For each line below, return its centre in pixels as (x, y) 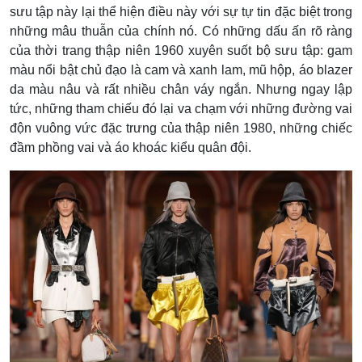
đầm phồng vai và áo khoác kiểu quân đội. (130, 148)
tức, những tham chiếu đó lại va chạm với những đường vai (181, 109)
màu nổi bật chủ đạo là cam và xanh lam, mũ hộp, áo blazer (181, 70)
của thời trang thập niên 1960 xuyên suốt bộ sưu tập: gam (181, 51)
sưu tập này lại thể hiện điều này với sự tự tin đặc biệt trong (181, 12)
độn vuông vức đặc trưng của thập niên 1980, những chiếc (181, 128)
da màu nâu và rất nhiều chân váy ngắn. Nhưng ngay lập (181, 90)
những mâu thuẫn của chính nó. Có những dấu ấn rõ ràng (181, 32)
